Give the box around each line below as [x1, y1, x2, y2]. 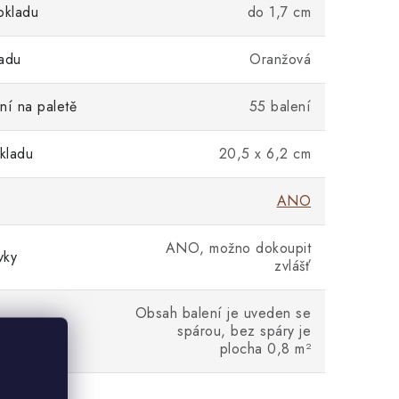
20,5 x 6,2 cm [218, 143, 311, 164]
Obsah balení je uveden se [134, 303, 311, 323]
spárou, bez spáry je [177, 321, 311, 341]
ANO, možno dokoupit [165, 238, 311, 258]
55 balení [248, 96, 311, 117]
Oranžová [249, 49, 311, 69]
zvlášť [274, 256, 311, 276]
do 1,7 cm [247, 2, 311, 22]
